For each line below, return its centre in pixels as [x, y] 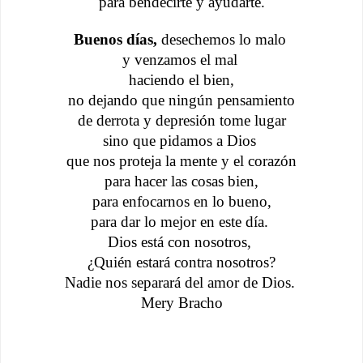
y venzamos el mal [181, 59]
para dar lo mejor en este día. [181, 221]
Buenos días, [115, 39]
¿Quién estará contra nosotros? [181, 262]
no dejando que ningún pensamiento [181, 100]
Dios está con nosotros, [181, 241]
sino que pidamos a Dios [181, 140]
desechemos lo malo [223, 39]
